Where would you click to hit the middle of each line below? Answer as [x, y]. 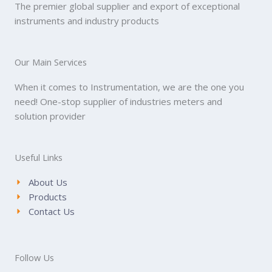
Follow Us [34, 257]
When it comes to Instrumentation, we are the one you [129, 87]
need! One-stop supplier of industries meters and [118, 101]
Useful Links [39, 157]
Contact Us [51, 211]
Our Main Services [51, 62]
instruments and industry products [87, 21]
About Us [48, 182]
